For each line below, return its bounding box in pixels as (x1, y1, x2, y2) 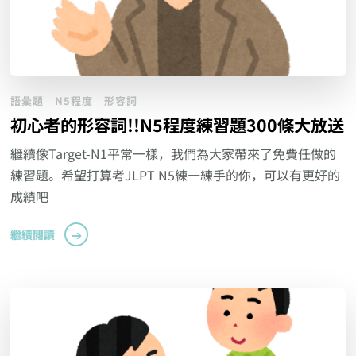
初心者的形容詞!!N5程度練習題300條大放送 (10, 112, 345, 137)
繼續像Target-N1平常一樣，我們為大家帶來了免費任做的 (10, 144, 337, 164)
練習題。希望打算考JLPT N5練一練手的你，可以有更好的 (10, 165, 341, 185)
